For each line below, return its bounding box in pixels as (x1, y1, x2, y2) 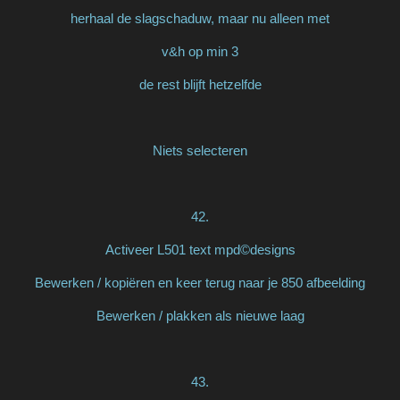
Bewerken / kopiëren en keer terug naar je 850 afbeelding (35, 274, 365, 290)
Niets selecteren (153, 142, 247, 158)
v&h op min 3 (162, 43, 238, 59)
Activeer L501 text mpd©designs (104, 241, 296, 257)
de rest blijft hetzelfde (138, 76, 262, 92)
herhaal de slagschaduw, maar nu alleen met (71, 10, 329, 26)
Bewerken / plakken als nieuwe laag (96, 307, 304, 323)
